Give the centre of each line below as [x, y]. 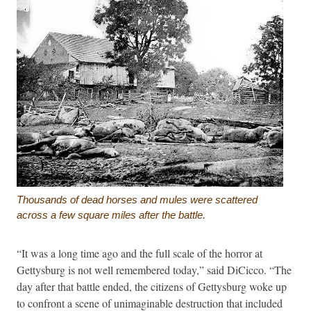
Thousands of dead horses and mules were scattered [137, 199]
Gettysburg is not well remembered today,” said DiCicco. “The [154, 269]
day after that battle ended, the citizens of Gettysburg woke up [152, 286]
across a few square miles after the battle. [111, 215]
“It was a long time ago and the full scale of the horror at [140, 253]
